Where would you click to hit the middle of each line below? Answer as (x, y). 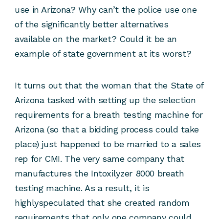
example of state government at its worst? (103, 54)
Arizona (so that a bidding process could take (107, 130)
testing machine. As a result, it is (82, 188)
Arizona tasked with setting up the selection (105, 100)
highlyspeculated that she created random (102, 203)
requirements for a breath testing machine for (109, 115)
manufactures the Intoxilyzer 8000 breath (99, 174)
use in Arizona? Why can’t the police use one (106, 10)
